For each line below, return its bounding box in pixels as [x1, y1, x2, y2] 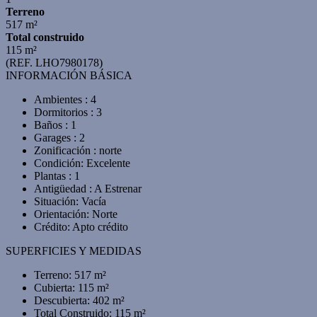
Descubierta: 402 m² [34, 294, 125, 306]
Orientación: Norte [34, 208, 117, 220]
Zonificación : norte [34, 144, 122, 156]
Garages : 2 [34, 132, 85, 144]
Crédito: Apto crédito [34, 221, 128, 233]
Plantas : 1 [34, 170, 80, 182]
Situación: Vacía [34, 195, 106, 207]
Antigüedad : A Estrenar [34, 183, 142, 195]
